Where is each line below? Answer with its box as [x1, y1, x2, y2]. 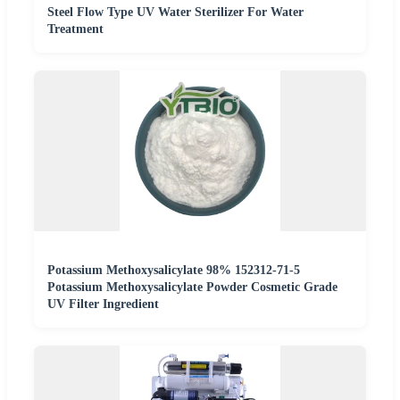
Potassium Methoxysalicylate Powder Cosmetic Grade [47, 279, 337, 294]
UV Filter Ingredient [47, 296, 159, 311]
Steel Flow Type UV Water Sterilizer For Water [47, 4, 304, 19]
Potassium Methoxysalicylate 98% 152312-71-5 [47, 262, 300, 277]
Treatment [47, 21, 104, 36]
